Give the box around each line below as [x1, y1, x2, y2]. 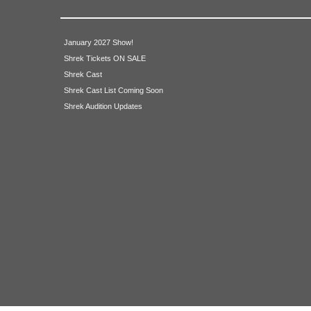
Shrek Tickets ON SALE [64, 53, 146, 62]
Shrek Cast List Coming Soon [64, 85, 163, 94]
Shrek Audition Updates [64, 101, 142, 110]
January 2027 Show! [64, 37, 133, 47]
